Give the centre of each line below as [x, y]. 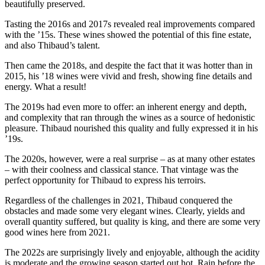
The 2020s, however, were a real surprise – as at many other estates [130, 159]
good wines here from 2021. [57, 232]
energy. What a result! [46, 87]
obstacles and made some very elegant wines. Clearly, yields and [125, 211]
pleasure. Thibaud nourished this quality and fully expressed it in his [131, 128]
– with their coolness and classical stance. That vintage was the [122, 170]
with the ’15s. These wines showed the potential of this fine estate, [128, 35]
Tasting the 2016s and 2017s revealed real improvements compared [130, 24]
